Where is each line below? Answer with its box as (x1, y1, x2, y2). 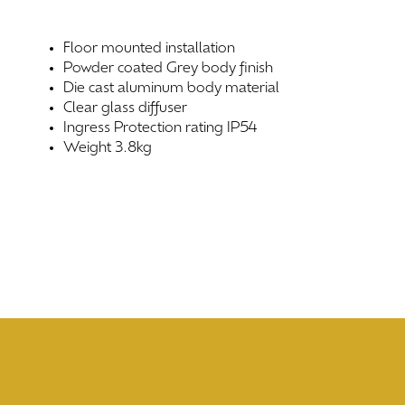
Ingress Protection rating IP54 (63, 121, 258, 136)
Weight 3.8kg (63, 141, 153, 155)
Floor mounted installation (63, 42, 236, 56)
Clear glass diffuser (63, 101, 188, 116)
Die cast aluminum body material (63, 81, 280, 96)
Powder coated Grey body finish (63, 61, 274, 76)
